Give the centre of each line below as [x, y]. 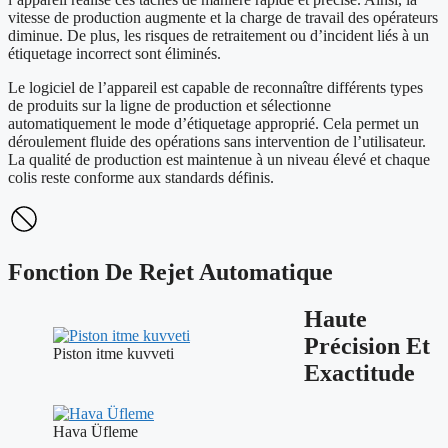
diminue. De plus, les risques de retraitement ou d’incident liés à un [218, 36]
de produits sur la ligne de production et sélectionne [169, 106]
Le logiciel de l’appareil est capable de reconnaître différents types [215, 88]
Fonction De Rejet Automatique [170, 272]
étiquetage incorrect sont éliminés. [114, 54]
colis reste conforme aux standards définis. [141, 178]
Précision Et [367, 346]
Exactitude [359, 373]
